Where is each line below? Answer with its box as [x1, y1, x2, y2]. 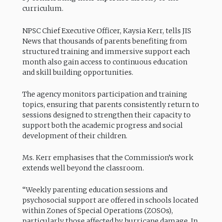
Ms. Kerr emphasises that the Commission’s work [22, 153, 193, 162]
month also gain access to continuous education [22, 57, 187, 66]
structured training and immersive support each [22, 47, 190, 56]
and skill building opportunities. [22, 67, 133, 77]
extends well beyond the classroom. [22, 163, 144, 172]
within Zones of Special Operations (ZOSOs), [22, 206, 173, 216]
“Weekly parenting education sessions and [22, 185, 167, 195]
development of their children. [22, 131, 127, 140]
